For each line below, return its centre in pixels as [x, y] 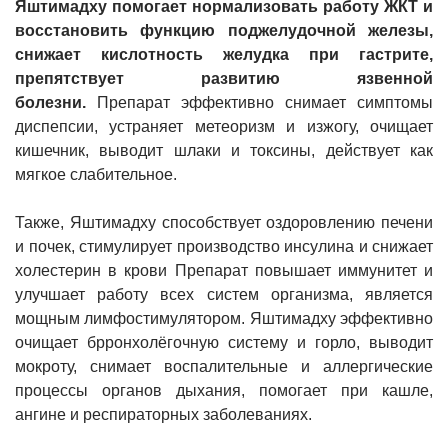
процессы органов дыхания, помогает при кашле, [224, 390]
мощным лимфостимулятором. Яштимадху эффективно [224, 318]
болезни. [50, 102]
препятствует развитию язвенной [224, 78]
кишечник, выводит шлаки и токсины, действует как [224, 150]
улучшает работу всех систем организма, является [224, 294]
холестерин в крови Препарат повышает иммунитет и [224, 270]
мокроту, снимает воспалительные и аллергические [224, 366]
